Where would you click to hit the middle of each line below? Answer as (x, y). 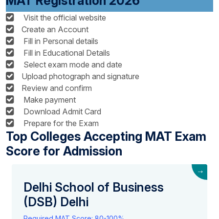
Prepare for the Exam (60, 123)
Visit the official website (64, 18)
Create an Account (55, 30)
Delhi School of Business (94, 187)
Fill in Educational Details (66, 53)
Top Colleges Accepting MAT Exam (106, 137)
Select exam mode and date (72, 65)
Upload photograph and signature (80, 77)
